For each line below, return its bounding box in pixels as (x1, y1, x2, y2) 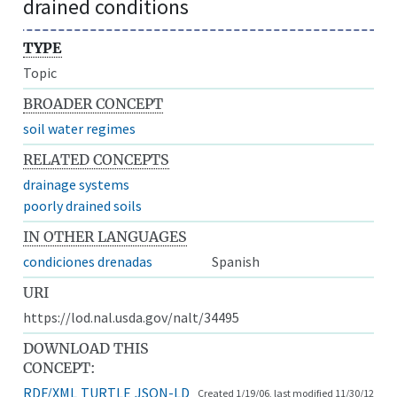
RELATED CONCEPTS (23, 150, 170, 168)
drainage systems (23, 175, 130, 193)
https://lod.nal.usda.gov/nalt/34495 (23, 307, 240, 326)
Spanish (212, 252, 260, 270)
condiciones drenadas (23, 252, 153, 270)
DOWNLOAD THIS (23, 339, 150, 357)
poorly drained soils (23, 196, 143, 214)
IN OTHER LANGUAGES (23, 227, 188, 245)
